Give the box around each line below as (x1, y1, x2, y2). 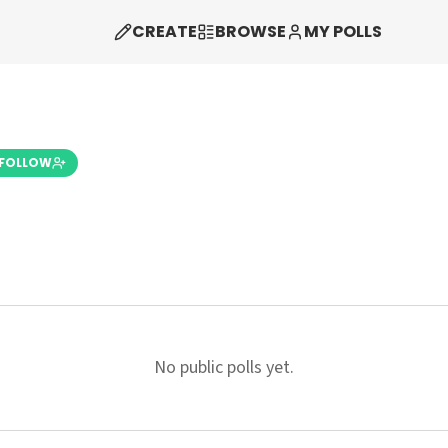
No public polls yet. (154, 355, 294, 380)
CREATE (131, 20, 197, 43)
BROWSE (214, 20, 286, 43)
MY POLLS (303, 20, 382, 43)
